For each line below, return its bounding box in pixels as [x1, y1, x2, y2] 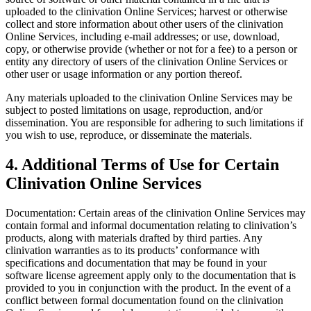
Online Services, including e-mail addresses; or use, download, [6, 30, 280, 42]
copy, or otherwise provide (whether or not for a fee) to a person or [6, 42, 297, 55]
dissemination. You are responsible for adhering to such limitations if [6, 116, 303, 128]
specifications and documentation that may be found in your [6, 256, 267, 269]
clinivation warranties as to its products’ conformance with [6, 244, 260, 256]
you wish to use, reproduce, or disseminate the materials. [6, 128, 252, 141]
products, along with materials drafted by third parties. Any [6, 231, 262, 244]
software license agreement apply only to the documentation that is [6, 269, 296, 281]
